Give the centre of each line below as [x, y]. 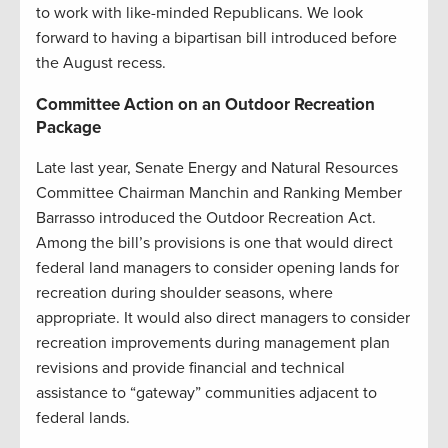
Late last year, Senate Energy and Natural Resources [217, 168]
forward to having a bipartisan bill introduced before [216, 38]
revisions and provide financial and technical [190, 368]
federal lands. [83, 418]
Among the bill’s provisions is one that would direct [214, 243]
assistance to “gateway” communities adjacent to [206, 393]
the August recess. [101, 63]
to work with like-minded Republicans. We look [199, 13]
